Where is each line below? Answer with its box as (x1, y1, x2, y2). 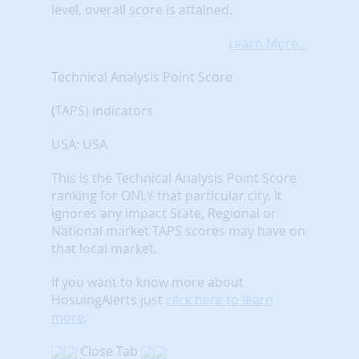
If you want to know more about (51, 272, 244, 291)
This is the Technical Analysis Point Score (51, 168, 296, 187)
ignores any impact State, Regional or (51, 204, 276, 222)
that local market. (51, 239, 157, 257)
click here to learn (166, 290, 273, 309)
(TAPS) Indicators (51, 101, 153, 119)
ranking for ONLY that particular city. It (51, 186, 282, 204)
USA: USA (51, 135, 107, 153)
